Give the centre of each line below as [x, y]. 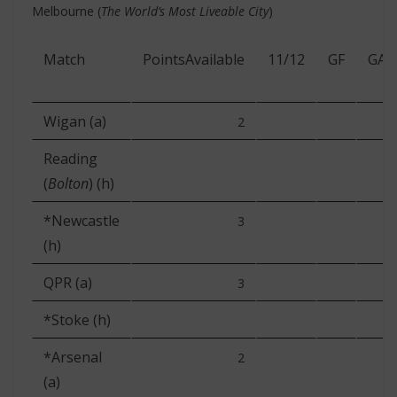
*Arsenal [73, 357]
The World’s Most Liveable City [185, 11]
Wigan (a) [75, 121]
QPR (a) [68, 283]
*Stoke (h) [77, 320]
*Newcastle [82, 221]
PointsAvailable [194, 59]
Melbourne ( [66, 11]
